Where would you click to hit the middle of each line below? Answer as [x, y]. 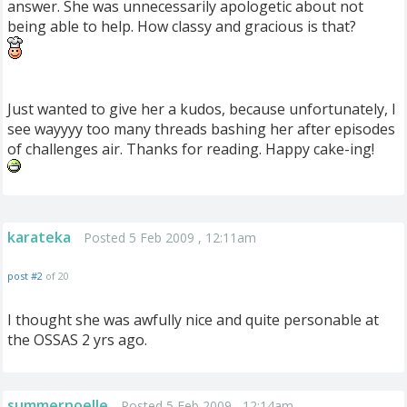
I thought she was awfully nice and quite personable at [193, 320]
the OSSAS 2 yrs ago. [77, 340]
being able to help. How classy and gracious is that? [182, 26]
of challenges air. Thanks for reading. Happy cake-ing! [191, 149]
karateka [39, 237]
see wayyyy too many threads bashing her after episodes [201, 129]
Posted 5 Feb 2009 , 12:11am [170, 238]
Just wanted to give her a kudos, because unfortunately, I [202, 109]
